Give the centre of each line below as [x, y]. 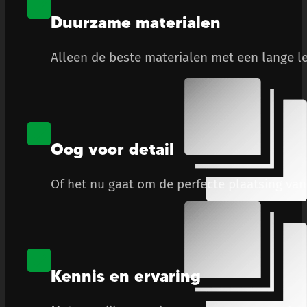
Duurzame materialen [135, 23]
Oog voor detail [112, 149]
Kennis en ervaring [125, 276]
